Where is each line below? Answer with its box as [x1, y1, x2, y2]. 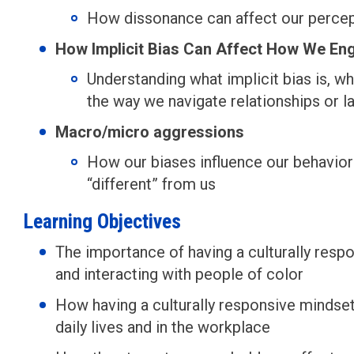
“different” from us [87, 175, 216, 194]
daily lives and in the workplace [55, 318, 270, 337]
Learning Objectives [24, 209, 181, 233]
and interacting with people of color [55, 265, 303, 284]
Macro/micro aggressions [55, 122, 244, 141]
